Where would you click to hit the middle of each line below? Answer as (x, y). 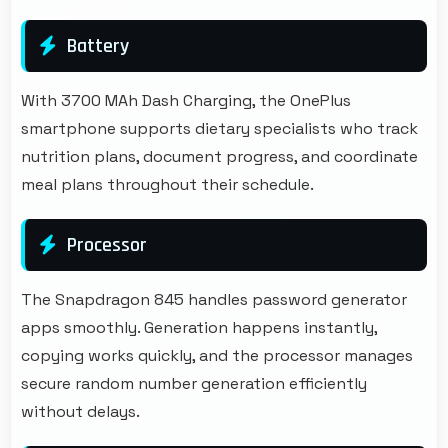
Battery (98, 45)
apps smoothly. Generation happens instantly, (199, 327)
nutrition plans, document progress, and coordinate (219, 156)
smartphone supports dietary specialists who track (219, 128)
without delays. (80, 411)
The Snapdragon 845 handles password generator (214, 299)
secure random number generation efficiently (194, 383)
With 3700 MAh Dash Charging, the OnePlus (186, 100)
